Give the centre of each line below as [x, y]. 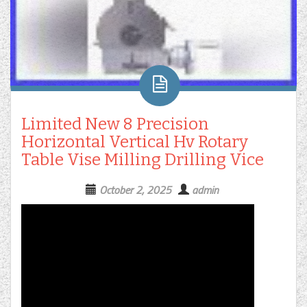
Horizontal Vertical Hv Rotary [135, 142]
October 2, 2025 [135, 190]
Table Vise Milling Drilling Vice [143, 160]
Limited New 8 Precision [115, 124]
